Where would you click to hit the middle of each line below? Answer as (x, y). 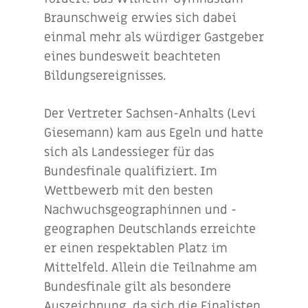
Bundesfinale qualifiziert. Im (131, 172)
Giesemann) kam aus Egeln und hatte (154, 133)
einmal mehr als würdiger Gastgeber (154, 37)
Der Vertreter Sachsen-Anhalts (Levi (150, 114)
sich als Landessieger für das (129, 152)
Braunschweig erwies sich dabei (140, 18)
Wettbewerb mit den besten (129, 191)
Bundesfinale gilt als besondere (137, 287)
